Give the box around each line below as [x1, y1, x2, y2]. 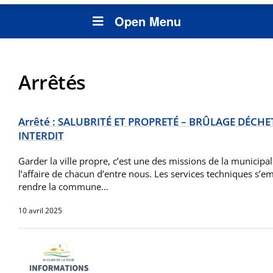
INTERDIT [18, 129, 64, 143]
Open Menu [114, 12, 181, 30]
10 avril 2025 [18, 205, 62, 216]
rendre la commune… [18, 180, 108, 193]
